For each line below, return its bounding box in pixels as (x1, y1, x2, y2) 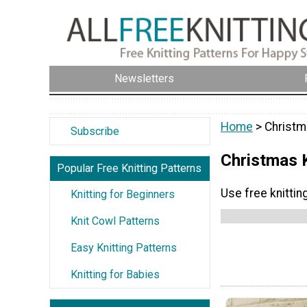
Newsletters (114, 72, 174, 86)
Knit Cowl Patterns (71, 214, 160, 228)
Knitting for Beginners (71, 187, 175, 201)
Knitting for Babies (71, 267, 160, 281)
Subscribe (71, 124, 119, 138)
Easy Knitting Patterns (71, 241, 177, 254)
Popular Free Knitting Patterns (57, 161, 201, 175)
